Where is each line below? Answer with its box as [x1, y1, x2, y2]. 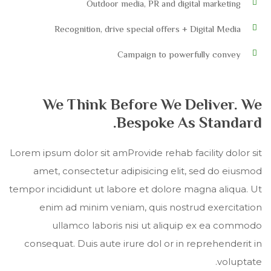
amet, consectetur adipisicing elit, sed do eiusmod [33, 165, 262, 177]
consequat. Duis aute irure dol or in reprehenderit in [24, 238, 262, 250]
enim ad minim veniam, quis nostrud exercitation [39, 201, 262, 214]
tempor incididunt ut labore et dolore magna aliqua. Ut [9, 183, 262, 195]
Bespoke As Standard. [117, 114, 262, 132]
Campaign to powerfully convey [117, 49, 241, 60]
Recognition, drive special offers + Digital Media [54, 24, 241, 34]
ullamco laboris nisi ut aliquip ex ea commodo [52, 220, 262, 232]
